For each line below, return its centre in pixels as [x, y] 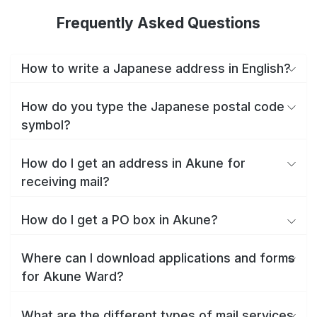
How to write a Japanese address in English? [156, 68]
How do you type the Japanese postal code [153, 106]
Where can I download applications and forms [158, 258]
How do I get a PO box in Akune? [120, 220]
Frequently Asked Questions [158, 23]
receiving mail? [65, 181]
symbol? [46, 125]
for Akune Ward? [73, 277]
